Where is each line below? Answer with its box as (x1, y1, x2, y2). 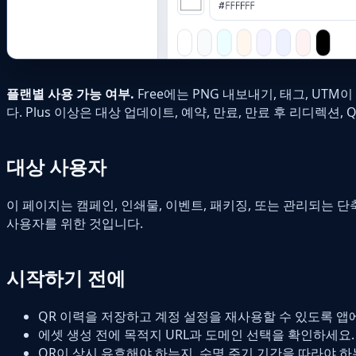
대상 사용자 (6, 153, 106, 180)
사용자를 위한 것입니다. (6, 214, 143, 232)
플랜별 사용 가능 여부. (6, 84, 134, 103)
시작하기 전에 (6, 264, 126, 291)
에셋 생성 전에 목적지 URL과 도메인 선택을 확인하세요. (38, 325, 354, 343)
